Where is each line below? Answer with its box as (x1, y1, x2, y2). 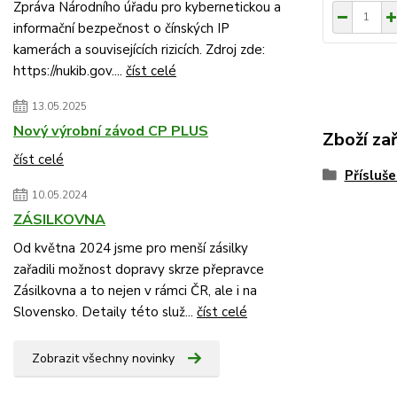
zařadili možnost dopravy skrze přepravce (13, 261, 264, 278)
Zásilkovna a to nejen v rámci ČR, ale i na (13, 282, 257, 300)
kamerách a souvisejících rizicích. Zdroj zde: (13, 41, 265, 58)
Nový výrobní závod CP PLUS (13, 121, 208, 141)
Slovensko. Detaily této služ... (13, 303, 197, 321)
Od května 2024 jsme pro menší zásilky (13, 239, 248, 257)
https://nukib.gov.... (13, 62, 126, 80)
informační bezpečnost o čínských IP (13, 19, 230, 37)
